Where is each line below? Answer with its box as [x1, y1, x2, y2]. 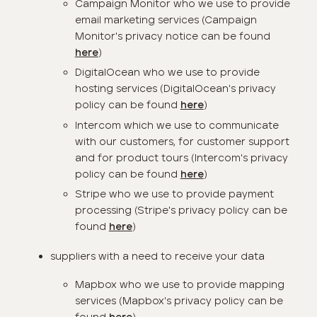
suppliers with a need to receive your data [50, 249, 265, 263]
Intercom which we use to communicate [74, 118, 279, 132]
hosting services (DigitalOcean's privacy [74, 82, 276, 96]
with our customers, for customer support [74, 134, 289, 148]
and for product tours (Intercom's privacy [74, 151, 288, 164]
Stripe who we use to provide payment [74, 187, 274, 200]
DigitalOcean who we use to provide [74, 66, 260, 79]
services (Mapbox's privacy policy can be [74, 294, 283, 308]
